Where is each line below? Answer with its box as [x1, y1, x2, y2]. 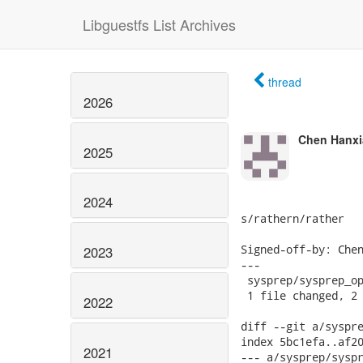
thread [268, 74, 301, 90]
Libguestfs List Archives [83, 14, 236, 35]
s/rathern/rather [241, 211, 344, 226]
